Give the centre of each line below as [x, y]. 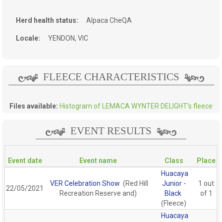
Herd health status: [47, 20]
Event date [25, 160]
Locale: [28, 38]
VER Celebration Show [85, 183]
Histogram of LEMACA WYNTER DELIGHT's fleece [136, 106]
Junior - [174, 183]
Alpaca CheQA [109, 20]
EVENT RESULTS [111, 131]
